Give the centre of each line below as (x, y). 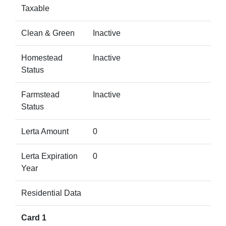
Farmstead (40, 95)
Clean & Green (48, 33)
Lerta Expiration (49, 156)
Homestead (42, 58)
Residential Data (51, 193)
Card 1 (34, 218)
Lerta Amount (45, 131)
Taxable (35, 8)
